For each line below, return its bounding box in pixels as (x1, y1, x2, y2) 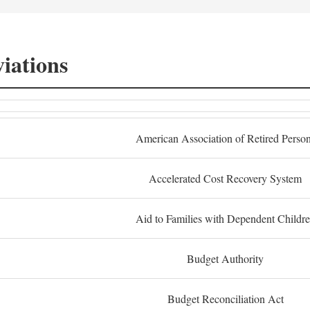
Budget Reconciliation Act (167, 291, 284, 306)
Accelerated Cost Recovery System (149, 171, 302, 185)
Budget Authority (187, 251, 264, 266)
